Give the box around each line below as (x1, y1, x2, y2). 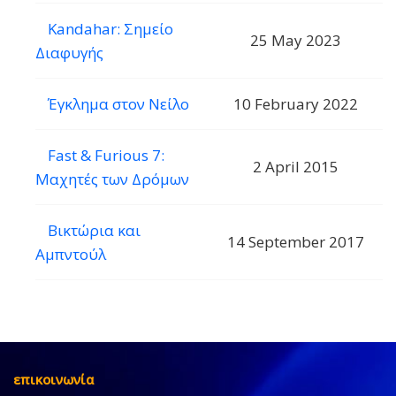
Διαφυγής (35, 42, 103, 63)
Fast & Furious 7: (48, 144, 164, 165)
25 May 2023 (250, 29, 341, 50)
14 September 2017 (227, 231, 364, 252)
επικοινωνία (13, 369, 95, 388)
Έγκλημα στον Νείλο (48, 93, 189, 114)
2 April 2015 (253, 156, 339, 177)
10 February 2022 (233, 93, 358, 114)
